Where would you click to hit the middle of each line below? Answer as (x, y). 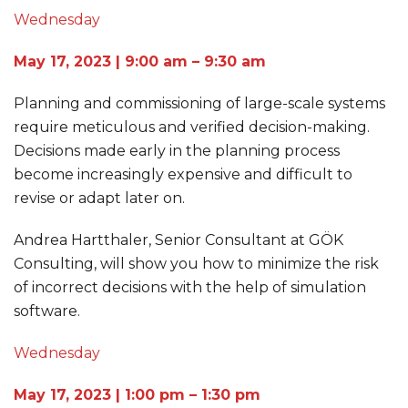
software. (47, 311)
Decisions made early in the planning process (177, 151)
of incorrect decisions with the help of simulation (190, 288)
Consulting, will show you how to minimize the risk (196, 264)
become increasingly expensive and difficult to (183, 175)
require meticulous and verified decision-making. (192, 127)
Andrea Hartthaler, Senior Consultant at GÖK (178, 240)
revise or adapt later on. (99, 199)
